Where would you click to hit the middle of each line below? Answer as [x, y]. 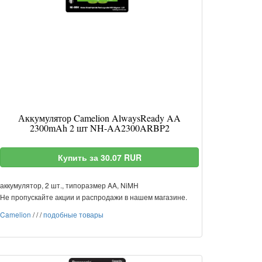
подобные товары [73, 214]
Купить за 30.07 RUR [99, 157]
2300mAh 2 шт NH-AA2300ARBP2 [99, 128]
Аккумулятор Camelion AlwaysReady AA [99, 118]
